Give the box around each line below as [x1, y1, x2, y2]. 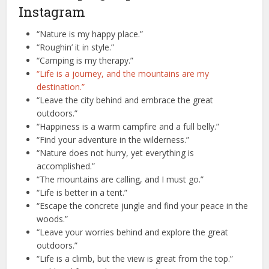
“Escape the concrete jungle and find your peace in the [37, 200, 249, 212]
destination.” [37, 81, 85, 93]
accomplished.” [37, 160, 95, 172]
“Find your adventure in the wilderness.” [37, 134, 190, 146]
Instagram [19, 3, 86, 21]
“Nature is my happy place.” [37, 28, 144, 40]
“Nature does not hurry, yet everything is [37, 147, 195, 159]
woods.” [37, 213, 68, 225]
